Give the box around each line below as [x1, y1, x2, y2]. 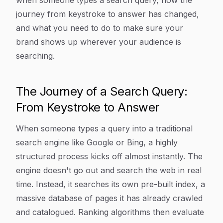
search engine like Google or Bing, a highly [16, 137, 178, 147]
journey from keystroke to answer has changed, [16, 9, 199, 19]
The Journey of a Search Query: [16, 84, 187, 99]
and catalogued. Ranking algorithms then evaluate [16, 207, 204, 217]
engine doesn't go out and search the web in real [16, 165, 202, 175]
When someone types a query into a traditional [16, 123, 193, 133]
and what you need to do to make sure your [16, 23, 183, 33]
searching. [16, 51, 55, 61]
